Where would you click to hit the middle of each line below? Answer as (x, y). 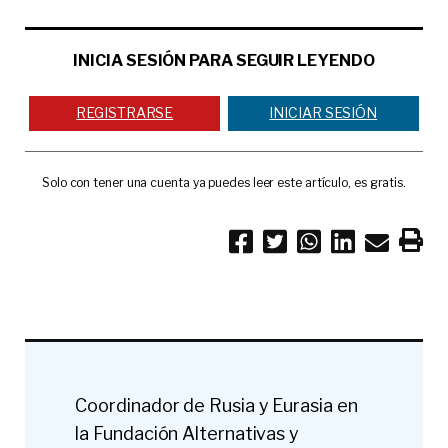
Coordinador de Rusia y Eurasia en (216, 405)
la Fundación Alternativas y (187, 433)
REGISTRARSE (125, 113)
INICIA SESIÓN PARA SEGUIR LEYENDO (224, 61)
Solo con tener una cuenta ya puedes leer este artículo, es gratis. (224, 182)
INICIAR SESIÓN (323, 113)
